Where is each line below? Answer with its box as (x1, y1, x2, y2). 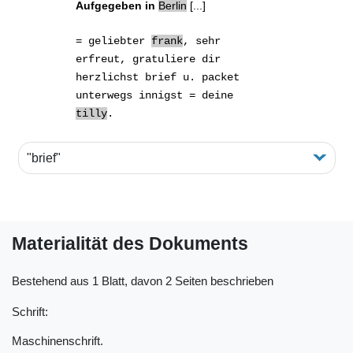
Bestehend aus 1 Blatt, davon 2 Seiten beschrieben (12, 274, 273, 288)
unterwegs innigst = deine (76, 88, 234, 102)
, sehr (183, 34, 221, 47)
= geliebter (76, 34, 152, 47)
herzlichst (76, 70, 146, 84)
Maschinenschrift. (12, 333, 103, 347)
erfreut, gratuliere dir (76, 52, 221, 65)
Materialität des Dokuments (12, 233, 248, 254)
